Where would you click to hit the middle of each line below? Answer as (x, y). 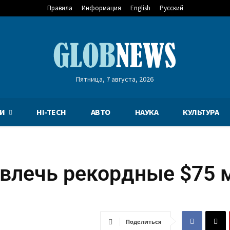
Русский (171, 8)
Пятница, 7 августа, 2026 (115, 79)
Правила (60, 8)
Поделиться (144, 222)
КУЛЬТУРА (201, 112)
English (140, 8)
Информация (101, 8)
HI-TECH (51, 112)
